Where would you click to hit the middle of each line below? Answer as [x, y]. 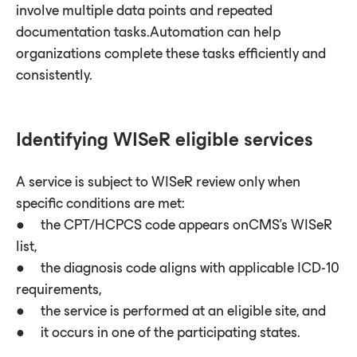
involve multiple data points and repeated [144, 10]
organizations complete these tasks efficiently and [171, 53]
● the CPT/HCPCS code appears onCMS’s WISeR [174, 224]
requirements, [59, 289]
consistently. [54, 75]
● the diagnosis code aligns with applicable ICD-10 [178, 267]
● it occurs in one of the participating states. [158, 332]
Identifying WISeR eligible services [165, 139]
